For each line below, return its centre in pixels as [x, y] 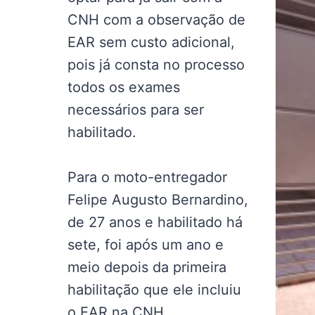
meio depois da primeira [147, 267]
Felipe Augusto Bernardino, [158, 200]
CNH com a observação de [156, 20]
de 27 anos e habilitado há [155, 222]
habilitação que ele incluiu [154, 290]
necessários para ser [136, 110]
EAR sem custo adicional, [151, 42]
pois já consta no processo [156, 65]
